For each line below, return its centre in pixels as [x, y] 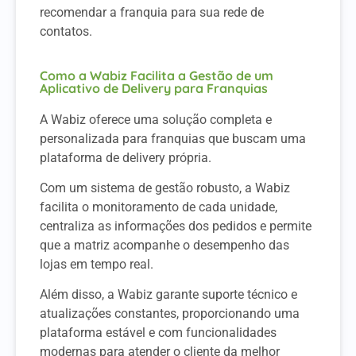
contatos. [66, 32]
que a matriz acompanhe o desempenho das [164, 246]
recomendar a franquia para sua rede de [152, 13]
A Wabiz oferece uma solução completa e [156, 119]
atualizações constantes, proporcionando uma [170, 314]
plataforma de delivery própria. [127, 157]
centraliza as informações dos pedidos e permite [176, 226]
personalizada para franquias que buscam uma [173, 138]
